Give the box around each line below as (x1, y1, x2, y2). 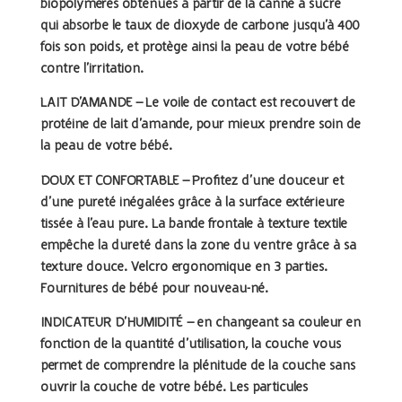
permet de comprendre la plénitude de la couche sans (40, 359, 355, 374)
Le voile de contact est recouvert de (143, 96, 355, 111)
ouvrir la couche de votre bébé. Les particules (40, 380, 308, 396)
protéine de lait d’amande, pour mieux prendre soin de (40, 118, 361, 133)
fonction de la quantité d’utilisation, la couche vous (40, 337, 341, 353)
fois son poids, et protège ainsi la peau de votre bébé (40, 39, 349, 55)
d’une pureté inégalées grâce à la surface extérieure (40, 195, 345, 210)
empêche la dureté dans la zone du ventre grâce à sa (40, 238, 356, 253)
